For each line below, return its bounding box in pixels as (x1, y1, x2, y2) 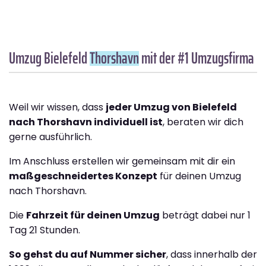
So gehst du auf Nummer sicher (9, 247, 166, 261)
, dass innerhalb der (166, 247, 257, 261)
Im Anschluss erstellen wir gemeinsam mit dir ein (9, 154, 235, 168)
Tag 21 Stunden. (9, 223, 80, 237)
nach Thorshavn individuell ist (9, 115, 163, 129)
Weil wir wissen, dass (9, 100, 106, 114)
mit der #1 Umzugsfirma (139, 45, 254, 70)
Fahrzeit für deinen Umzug (26, 208, 160, 222)
